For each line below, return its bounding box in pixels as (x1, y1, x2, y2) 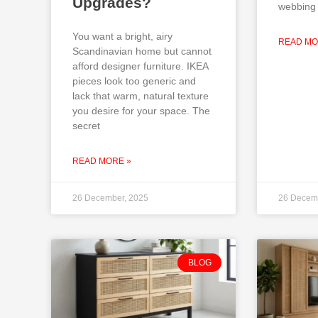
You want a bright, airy (72, 31, 172, 43)
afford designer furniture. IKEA (72, 60, 208, 72)
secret (72, 120, 100, 132)
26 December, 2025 (72, 193, 148, 204)
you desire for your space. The (72, 105, 210, 117)
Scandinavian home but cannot (72, 45, 212, 57)
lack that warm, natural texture (72, 90, 209, 102)
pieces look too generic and (72, 75, 196, 87)
